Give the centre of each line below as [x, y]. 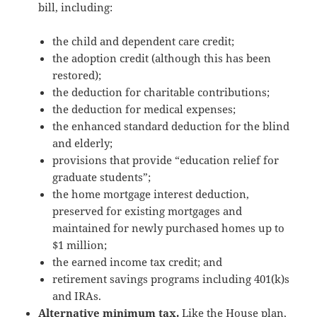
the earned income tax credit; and [138, 261]
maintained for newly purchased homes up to [169, 227]
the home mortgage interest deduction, [151, 194]
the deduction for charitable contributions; [161, 92]
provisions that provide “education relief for [166, 160]
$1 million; [80, 244]
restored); [77, 75]
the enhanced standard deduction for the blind [171, 126]
